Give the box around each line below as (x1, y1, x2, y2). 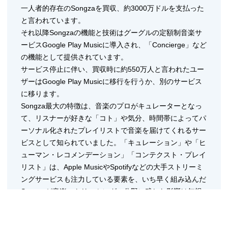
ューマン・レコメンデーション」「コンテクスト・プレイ (20, 150, 206, 159)
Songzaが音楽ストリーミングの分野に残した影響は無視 (20, 187, 202, 195)
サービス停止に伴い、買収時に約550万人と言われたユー (20, 65, 204, 73)
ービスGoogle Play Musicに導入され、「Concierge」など (20, 40, 207, 49)
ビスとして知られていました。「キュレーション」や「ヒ (20, 138, 206, 147)
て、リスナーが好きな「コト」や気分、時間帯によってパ (20, 113, 206, 122)
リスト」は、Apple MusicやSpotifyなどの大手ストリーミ (20, 162, 203, 171)
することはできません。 (20, 199, 99, 208)
